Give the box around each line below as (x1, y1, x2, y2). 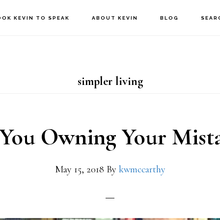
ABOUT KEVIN (92, 15, 138, 21)
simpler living (77, 74, 143, 88)
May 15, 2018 (55, 164, 104, 175)
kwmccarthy (118, 164, 165, 175)
